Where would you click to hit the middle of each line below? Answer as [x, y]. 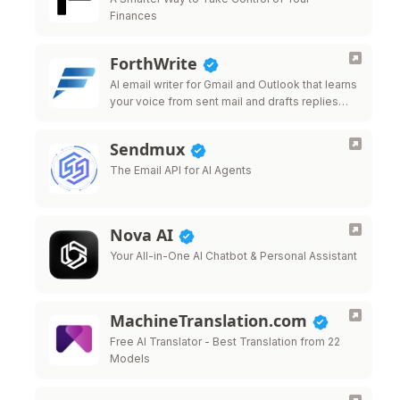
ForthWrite [156, 63]
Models [130, 358]
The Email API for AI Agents [181, 170]
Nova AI [144, 235]
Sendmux [150, 149]
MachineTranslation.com [211, 321]
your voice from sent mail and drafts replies [224, 101]
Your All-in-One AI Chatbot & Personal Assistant [233, 256]
